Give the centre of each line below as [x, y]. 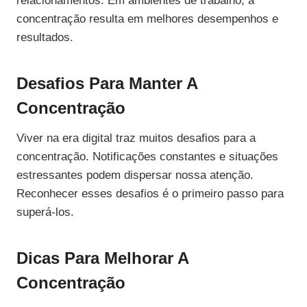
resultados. [45, 38]
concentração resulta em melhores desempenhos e [147, 19]
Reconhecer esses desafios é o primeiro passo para [150, 194]
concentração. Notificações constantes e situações [147, 157]
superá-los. [45, 212]
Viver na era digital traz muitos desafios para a [136, 138]
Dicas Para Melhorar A [102, 258]
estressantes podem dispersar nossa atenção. [135, 175]
